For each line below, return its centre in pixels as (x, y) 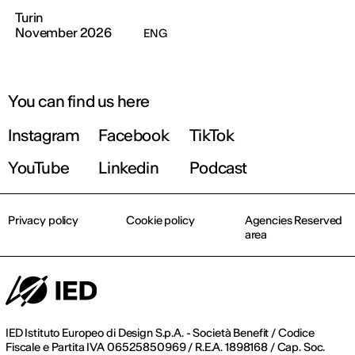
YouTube (39, 168)
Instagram (44, 136)
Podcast (218, 168)
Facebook (134, 136)
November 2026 (63, 33)
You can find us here (79, 101)
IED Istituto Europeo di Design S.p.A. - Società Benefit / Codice (160, 333)
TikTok (212, 136)
